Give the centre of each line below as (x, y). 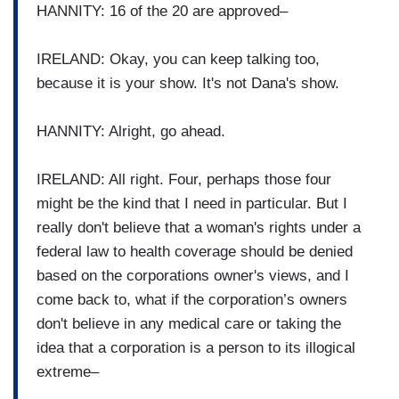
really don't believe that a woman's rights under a (199, 227)
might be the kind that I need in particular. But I (192, 203)
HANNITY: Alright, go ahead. (131, 131)
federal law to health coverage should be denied (195, 251)
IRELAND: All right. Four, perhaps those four (184, 179)
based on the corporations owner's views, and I (193, 275)
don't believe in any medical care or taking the (189, 323)
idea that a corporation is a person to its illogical (196, 347)
